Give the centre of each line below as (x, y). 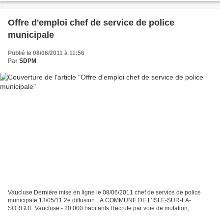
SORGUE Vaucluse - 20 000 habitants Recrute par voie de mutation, (98, 208)
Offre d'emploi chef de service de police (91, 23)
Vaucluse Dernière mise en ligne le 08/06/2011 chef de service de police (104, 192)
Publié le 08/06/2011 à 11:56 (46, 53)
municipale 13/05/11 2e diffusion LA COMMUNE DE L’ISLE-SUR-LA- (99, 200)
